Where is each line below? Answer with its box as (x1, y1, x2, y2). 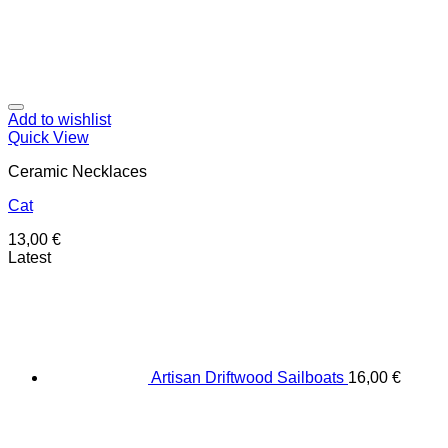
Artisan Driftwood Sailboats (151, 369, 344, 387)
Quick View (8, 129, 89, 147)
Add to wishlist (8, 111, 111, 129)
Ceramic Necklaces (8, 163, 147, 181)
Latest (8, 249, 51, 267)
